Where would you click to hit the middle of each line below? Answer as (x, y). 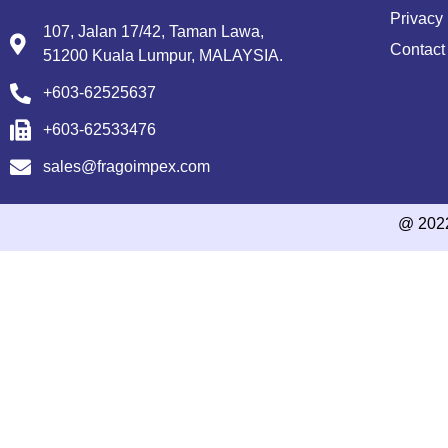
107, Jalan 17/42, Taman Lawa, (154, 32)
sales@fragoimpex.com (127, 167)
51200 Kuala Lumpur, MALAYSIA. (163, 56)
